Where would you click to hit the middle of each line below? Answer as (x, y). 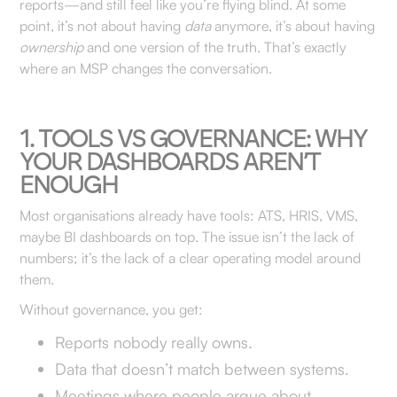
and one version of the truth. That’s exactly (215, 47)
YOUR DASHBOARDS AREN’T (170, 161)
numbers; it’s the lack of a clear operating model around (191, 258)
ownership (52, 47)
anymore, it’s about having (293, 26)
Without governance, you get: (112, 309)
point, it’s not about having (102, 26)
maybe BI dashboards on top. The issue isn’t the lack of (187, 237)
